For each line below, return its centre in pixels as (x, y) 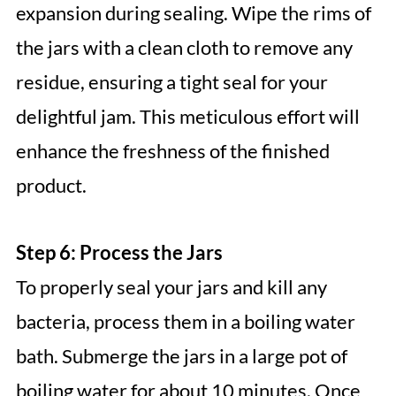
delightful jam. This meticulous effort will (187, 117)
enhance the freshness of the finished (172, 151)
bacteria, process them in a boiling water (185, 322)
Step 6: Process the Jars (119, 253)
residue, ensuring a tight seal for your (171, 82)
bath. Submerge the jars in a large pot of (181, 356)
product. (51, 186)
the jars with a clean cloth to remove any (184, 48)
